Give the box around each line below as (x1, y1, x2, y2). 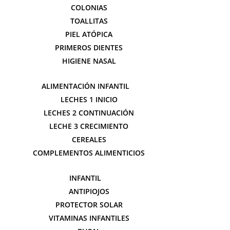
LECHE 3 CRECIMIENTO (49, 121, 128, 131)
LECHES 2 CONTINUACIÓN (44, 108, 134, 118)
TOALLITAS (70, 16, 108, 26)
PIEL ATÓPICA (65, 29, 112, 39)
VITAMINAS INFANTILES (48, 213, 129, 223)
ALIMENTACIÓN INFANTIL (41, 81, 129, 91)
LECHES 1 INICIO (60, 94, 118, 104)
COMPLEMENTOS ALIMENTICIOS (33, 148, 145, 158)
